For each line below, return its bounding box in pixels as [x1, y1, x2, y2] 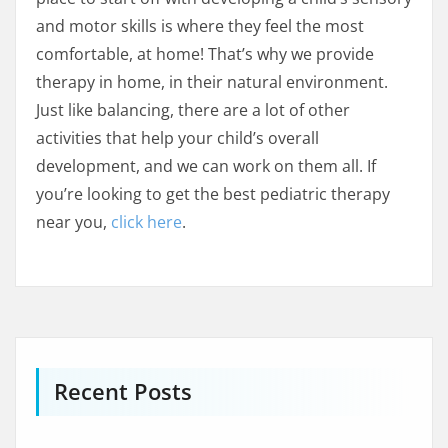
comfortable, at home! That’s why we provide [36, 43, 374, 66]
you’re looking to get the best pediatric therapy [36, 183, 390, 206]
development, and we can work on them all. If [36, 155, 376, 178]
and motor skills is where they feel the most [36, 15, 364, 38]
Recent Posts [54, 377, 192, 407]
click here [111, 211, 182, 234]
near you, [36, 211, 111, 234]
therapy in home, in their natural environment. [36, 71, 388, 94]
